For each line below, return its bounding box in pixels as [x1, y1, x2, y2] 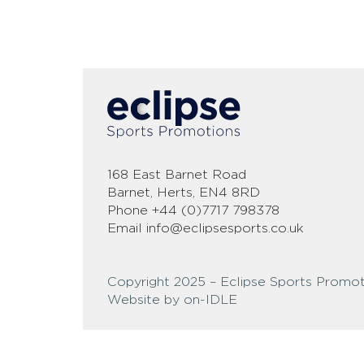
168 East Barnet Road [107, 168, 246, 181]
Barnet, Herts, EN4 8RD [107, 186, 260, 199]
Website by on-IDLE [107, 293, 237, 306]
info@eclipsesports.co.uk [146, 222, 304, 235]
